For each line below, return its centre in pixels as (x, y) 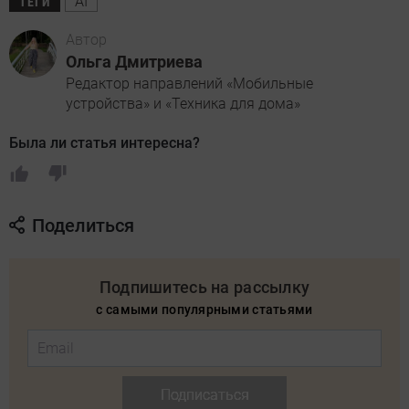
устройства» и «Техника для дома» (183, 103)
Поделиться (83, 225)
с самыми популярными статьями (204, 309)
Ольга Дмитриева (134, 61)
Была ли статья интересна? (105, 142)
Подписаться (204, 394)
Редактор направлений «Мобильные (189, 83)
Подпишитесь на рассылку (204, 287)
